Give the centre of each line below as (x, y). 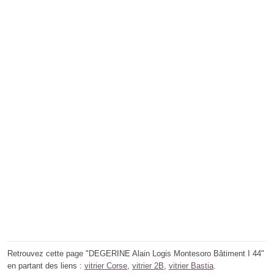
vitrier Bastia (191, 265)
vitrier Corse (106, 265)
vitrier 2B (148, 265)
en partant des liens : (46, 265)
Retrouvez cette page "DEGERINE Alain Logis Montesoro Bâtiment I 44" (136, 253)
